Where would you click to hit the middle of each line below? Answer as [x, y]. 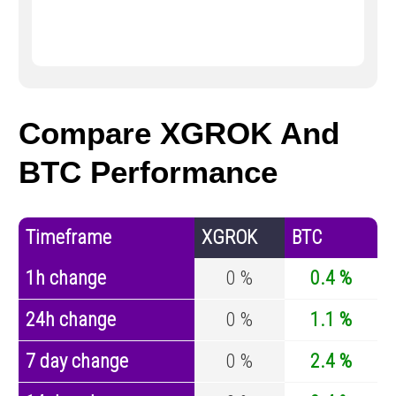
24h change [71, 320]
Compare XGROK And [179, 133]
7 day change [77, 362]
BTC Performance [148, 172]
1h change [66, 278]
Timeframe [69, 238]
